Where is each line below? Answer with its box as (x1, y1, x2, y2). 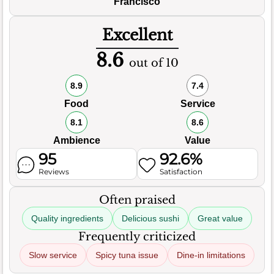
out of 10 (128, 56, 179, 70)
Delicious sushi (122, 213, 179, 223)
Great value (198, 213, 243, 223)
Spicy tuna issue (95, 250, 158, 260)
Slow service (29, 250, 77, 260)
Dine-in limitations (177, 250, 245, 260)
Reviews (39, 166, 70, 176)
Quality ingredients (31, 213, 103, 223)
